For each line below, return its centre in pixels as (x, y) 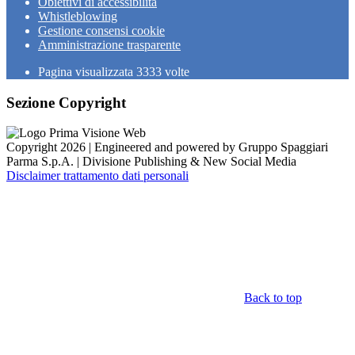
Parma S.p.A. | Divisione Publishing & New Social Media (151, 162)
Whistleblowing (78, 16)
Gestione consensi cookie (101, 31)
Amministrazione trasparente (109, 45)
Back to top (273, 298)
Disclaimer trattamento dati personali (97, 176)
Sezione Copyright (66, 102)
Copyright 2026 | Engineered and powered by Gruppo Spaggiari (167, 147)
